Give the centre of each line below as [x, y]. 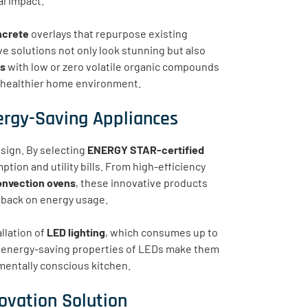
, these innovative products [142, 182]
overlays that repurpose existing [108, 33]
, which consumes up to [162, 232]
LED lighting [76, 232]
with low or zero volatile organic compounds [112, 66]
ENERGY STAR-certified [146, 149]
